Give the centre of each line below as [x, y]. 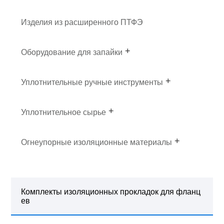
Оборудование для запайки [72, 52]
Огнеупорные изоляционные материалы [97, 142]
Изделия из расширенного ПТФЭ [82, 22]
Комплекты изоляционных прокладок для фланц [111, 191]
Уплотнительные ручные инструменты [92, 82]
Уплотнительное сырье [64, 112]
